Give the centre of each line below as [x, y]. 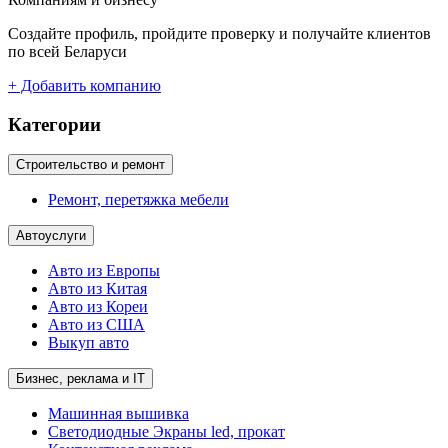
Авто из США [96, 325]
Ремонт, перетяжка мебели [138, 200]
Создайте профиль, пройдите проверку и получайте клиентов [219, 33]
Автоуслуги [51, 236]
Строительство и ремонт [90, 165]
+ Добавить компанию [84, 85]
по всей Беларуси [67, 51]
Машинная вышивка [118, 414]
